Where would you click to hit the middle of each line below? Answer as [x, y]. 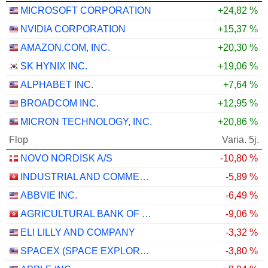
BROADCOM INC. [60, 103]
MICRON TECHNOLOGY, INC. [86, 121]
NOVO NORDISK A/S [66, 158]
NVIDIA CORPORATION [73, 29]
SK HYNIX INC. [54, 66]
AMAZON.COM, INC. [65, 47]
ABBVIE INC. [49, 195]
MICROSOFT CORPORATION [86, 10]
